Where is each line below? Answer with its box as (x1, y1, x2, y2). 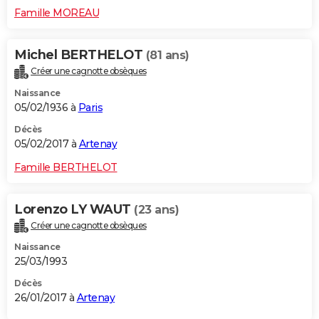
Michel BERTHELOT (14, 46, 146, 63)
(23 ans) (134, 202, 179, 216)
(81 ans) (145, 48, 189, 62)
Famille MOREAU (14, 6, 99, 19)
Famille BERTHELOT (14, 160, 117, 174)
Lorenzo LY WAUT (14, 201, 134, 217)
